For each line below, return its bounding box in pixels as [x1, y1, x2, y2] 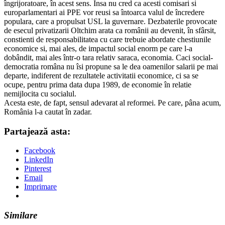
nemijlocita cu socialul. [4, 89, 76, 98]
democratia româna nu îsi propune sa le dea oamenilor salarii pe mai [4, 62, 218, 71]
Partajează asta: [4, 126, 70, 137]
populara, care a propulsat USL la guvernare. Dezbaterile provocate [4, 17, 217, 26]
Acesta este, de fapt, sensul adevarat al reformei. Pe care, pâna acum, [4, 98, 221, 107]
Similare [4, 209, 37, 220]
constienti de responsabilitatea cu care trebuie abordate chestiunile [4, 35, 211, 44]
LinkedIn [24, 155, 53, 164]
